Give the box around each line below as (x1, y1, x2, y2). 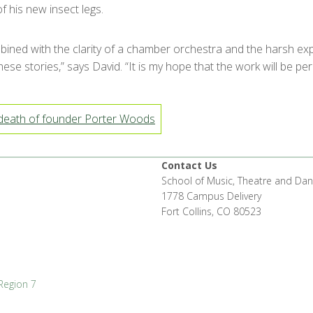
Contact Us (161, 158, 217, 172)
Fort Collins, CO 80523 (161, 204, 261, 218)
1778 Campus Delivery (161, 189, 261, 203)
